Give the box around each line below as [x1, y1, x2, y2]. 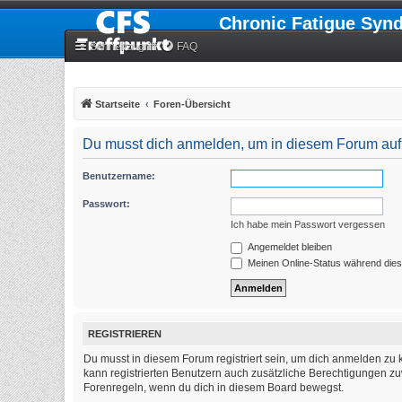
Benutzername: [83, 170, 155, 181]
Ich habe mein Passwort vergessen [231, 219, 385, 230]
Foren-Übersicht [153, 99, 231, 109]
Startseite [95, 99, 140, 109]
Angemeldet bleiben [245, 241, 332, 252]
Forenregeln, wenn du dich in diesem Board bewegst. [83, 380, 344, 394]
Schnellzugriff [90, 40, 156, 53]
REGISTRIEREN [88, 328, 162, 340]
